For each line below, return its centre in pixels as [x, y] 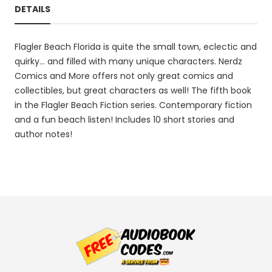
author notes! [43, 134]
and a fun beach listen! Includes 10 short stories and [124, 120]
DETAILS [32, 9]
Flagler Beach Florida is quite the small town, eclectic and [136, 47]
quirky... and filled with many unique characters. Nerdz [128, 61]
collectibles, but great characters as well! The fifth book [133, 90]
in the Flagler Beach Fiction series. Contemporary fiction [133, 105]
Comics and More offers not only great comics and [124, 76]
